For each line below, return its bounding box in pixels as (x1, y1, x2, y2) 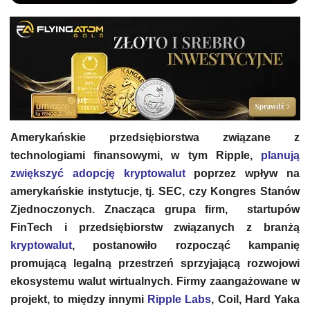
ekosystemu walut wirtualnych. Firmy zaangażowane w (10, 275, 300, 287)
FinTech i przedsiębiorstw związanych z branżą (10, 221, 300, 233)
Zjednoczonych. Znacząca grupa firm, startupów (10, 203, 300, 215)
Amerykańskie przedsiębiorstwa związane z (10, 131, 300, 143)
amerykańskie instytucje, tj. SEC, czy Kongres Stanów (10, 185, 300, 197)
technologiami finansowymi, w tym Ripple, (10, 149, 261, 161)
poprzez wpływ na (185, 167, 300, 179)
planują (261, 149, 300, 161)
